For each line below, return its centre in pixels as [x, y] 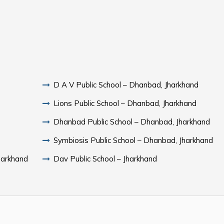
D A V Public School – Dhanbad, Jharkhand [126, 84]
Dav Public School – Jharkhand [105, 158]
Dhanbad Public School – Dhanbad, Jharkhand [132, 121]
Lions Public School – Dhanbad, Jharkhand [125, 103]
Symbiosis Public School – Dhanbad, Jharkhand [133, 140]
